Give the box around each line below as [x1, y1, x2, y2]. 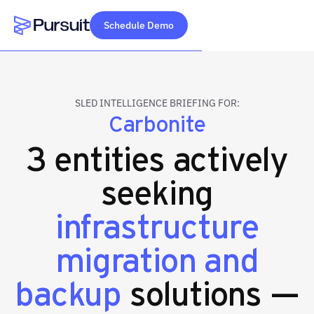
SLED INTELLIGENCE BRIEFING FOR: [74, 97, 240, 109]
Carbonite [108, 107, 206, 137]
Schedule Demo [104, 19, 174, 32]
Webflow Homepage [14, 36, 118, 51]
